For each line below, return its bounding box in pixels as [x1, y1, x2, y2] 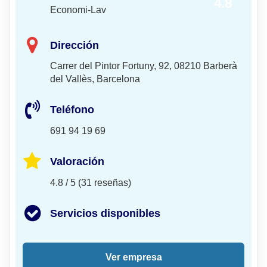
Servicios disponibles [50, 207, 160, 219]
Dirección [50, 39, 99, 51]
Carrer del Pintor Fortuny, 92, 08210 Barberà [50, 61, 237, 72]
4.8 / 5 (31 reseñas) [50, 177, 131, 188]
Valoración [50, 156, 104, 168]
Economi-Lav [50, 5, 106, 15]
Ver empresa [105, 252, 162, 262]
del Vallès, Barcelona [50, 74, 140, 85]
